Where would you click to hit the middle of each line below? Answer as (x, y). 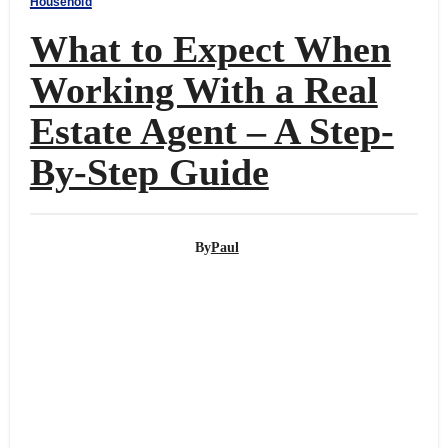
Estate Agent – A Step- (211, 130)
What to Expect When (210, 48)
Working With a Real (203, 89)
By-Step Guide (149, 171)
